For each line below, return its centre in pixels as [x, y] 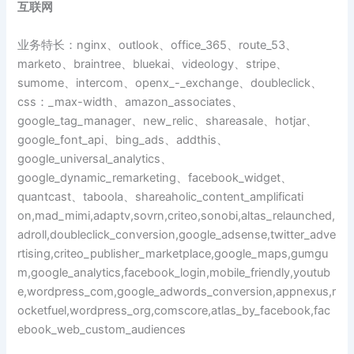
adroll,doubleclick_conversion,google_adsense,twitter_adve [177, 234]
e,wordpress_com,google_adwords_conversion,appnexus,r [177, 291]
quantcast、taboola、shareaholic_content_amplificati [161, 196]
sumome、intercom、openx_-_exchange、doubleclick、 [170, 83]
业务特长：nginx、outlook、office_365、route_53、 [158, 45]
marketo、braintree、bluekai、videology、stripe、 [153, 64]
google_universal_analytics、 [95, 158]
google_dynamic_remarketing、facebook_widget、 [155, 177]
